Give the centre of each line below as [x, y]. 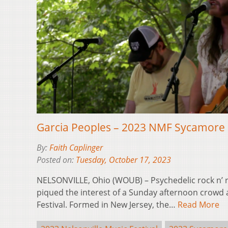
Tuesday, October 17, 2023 [123, 160]
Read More [198, 205]
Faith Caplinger [76, 148]
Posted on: [56, 160]
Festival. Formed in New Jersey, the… [107, 205]
